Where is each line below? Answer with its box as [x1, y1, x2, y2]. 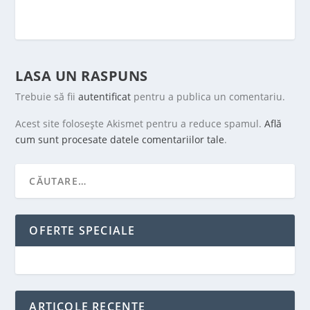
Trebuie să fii [15, 90, 79, 103]
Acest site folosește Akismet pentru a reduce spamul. [15, 117, 265, 130]
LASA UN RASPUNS [15, 66, 148, 85]
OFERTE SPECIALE [29, 223, 136, 238]
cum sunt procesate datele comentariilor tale [15, 133, 225, 146]
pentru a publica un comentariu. [131, 90, 286, 103]
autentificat [78, 90, 131, 103]
